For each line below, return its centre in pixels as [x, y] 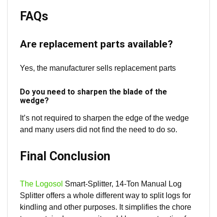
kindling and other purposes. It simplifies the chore [106, 207]
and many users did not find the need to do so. [99, 129]
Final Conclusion [65, 156]
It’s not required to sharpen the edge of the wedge [104, 118]
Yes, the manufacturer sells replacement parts [98, 68]
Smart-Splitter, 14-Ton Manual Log [122, 184]
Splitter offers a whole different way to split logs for [105, 195]
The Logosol [41, 184]
